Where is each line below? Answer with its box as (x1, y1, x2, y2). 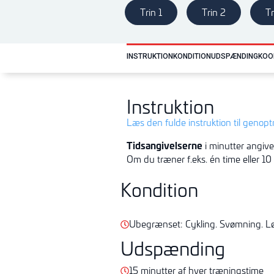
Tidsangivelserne (127, 138, 202, 152)
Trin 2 (202, 6, 226, 19)
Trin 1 (140, 6, 162, 19)
